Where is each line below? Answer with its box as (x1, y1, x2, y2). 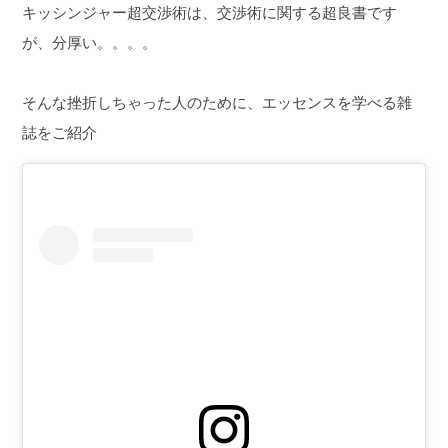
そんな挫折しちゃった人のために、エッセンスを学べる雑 (22, 94, 413, 111)
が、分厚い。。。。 (22, 34, 158, 51)
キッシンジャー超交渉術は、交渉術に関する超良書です (22, 4, 398, 21)
